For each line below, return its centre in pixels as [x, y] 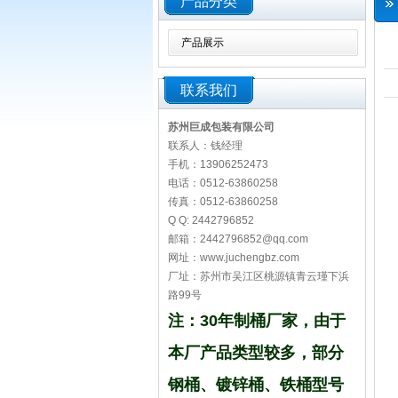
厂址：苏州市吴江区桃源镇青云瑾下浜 [259, 276]
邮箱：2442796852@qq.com [239, 239]
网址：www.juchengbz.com [235, 258]
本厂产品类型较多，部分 [256, 353]
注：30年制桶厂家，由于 [257, 321]
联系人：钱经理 [205, 146]
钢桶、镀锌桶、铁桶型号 [256, 385]
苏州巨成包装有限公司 [228, 127]
